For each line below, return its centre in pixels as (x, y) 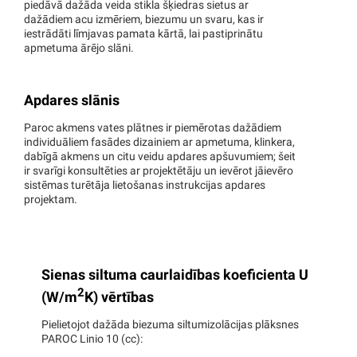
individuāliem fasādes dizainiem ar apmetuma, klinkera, (159, 143)
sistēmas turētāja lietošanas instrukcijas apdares (145, 186)
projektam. (51, 200)
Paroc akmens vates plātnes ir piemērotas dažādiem (153, 128)
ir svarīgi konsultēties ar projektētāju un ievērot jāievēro (159, 171)
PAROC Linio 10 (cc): (92, 340)
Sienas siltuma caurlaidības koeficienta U (175, 277)
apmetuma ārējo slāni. (79, 49)
